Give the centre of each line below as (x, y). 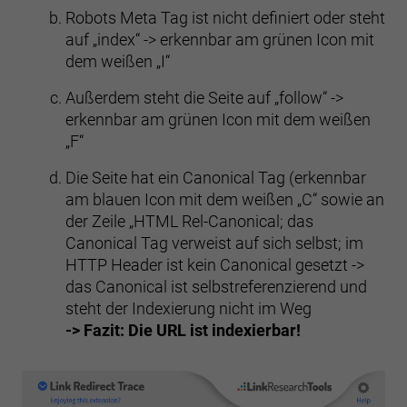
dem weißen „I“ (118, 61)
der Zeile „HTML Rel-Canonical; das (189, 221)
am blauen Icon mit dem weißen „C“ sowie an (225, 199)
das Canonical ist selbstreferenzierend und (216, 287)
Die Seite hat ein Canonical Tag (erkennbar (216, 178)
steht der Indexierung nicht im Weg (189, 308)
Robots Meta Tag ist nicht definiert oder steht (225, 18)
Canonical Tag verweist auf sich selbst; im (214, 243)
